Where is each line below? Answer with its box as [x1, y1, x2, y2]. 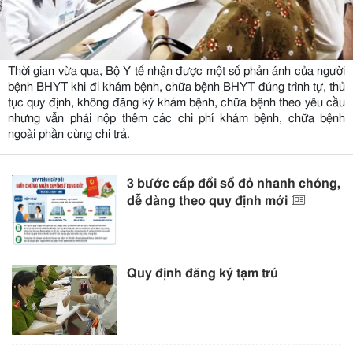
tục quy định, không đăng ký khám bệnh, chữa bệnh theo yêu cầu [8, 96, 345, 109]
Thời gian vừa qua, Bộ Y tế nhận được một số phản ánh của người [8, 65, 345, 77]
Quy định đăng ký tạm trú [127, 266, 279, 280]
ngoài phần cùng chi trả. [8, 128, 130, 140]
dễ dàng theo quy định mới [127, 194, 288, 207]
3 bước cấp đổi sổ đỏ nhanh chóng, [127, 176, 341, 190]
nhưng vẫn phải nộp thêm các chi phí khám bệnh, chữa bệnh [8, 112, 345, 124]
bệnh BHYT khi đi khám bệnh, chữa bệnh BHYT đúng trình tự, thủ [8, 80, 345, 93]
